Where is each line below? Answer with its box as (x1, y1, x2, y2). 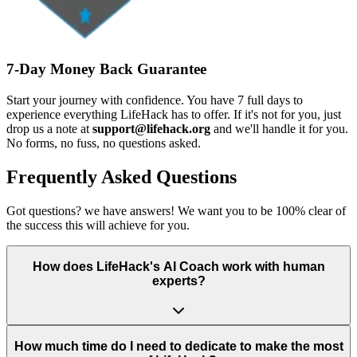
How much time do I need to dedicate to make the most (14, 339, 343, 354)
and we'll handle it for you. (214, 121, 348, 135)
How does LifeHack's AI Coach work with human (32, 260, 325, 274)
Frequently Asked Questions (6, 166, 237, 187)
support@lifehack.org (92, 121, 210, 135)
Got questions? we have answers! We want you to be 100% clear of (6, 203, 346, 218)
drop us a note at (6, 121, 89, 135)
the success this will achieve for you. (6, 218, 190, 232)
